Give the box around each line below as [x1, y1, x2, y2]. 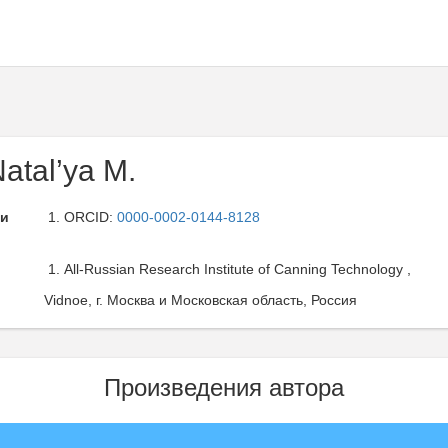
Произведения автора [104, 374, 344, 401]
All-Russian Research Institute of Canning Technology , [64, 261, 411, 277]
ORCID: [64, 209, 117, 225]
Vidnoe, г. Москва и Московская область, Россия [44, 292, 357, 308]
